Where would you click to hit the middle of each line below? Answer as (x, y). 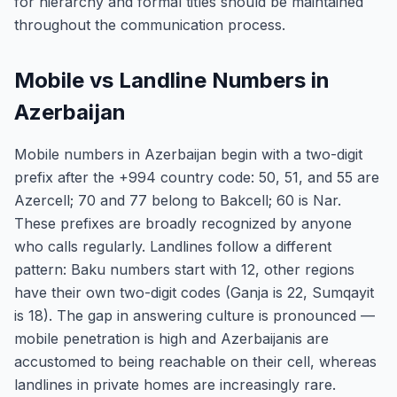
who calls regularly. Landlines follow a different (173, 246)
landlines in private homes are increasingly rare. (175, 385)
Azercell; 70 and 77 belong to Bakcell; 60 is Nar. (178, 200)
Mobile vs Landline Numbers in (172, 80)
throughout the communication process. (150, 25)
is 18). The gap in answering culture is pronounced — (195, 315)
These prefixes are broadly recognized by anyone (183, 223)
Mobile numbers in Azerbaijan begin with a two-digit (188, 154)
